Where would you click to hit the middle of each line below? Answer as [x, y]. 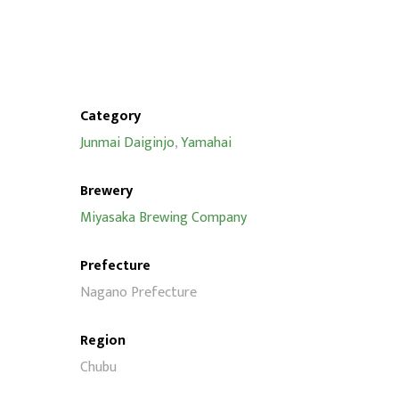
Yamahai [206, 143]
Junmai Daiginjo [127, 143]
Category [110, 116]
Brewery [106, 191]
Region [102, 341]
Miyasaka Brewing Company [163, 218]
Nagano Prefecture [138, 293]
